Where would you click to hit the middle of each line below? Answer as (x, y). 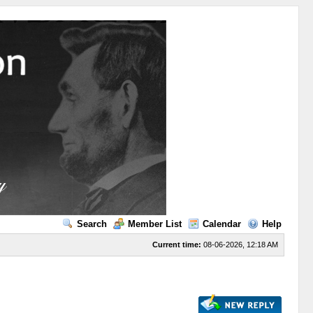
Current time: (176, 245)
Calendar (221, 224)
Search (92, 224)
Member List (154, 224)
